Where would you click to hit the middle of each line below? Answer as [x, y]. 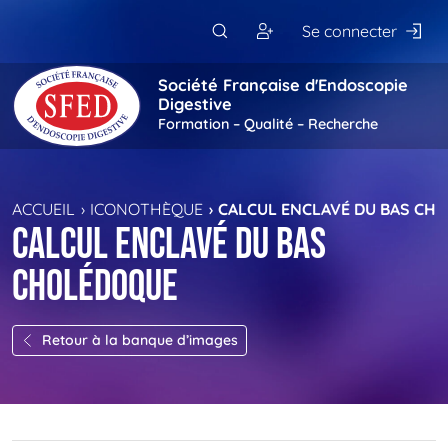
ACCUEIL [43, 208]
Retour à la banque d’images [139, 339]
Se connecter [350, 31]
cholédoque [95, 287]
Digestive [195, 104]
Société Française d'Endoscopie [283, 85]
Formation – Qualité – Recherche [268, 124]
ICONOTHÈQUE [147, 208]
